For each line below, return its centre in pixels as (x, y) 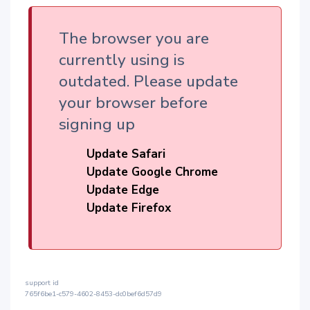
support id (42, 283)
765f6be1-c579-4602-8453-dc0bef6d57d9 (93, 294)
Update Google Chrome (152, 172)
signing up (97, 124)
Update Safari (126, 154)
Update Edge (122, 190)
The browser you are (134, 38)
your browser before (133, 103)
